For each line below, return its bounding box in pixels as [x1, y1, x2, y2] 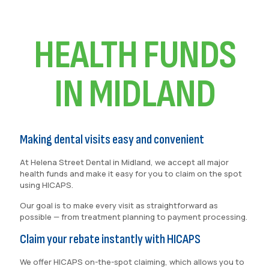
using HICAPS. [20, 180, 78, 190]
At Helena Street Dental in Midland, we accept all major [20, 157, 229, 168]
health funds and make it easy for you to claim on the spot [20, 168, 242, 179]
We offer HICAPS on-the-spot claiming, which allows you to [20, 256, 244, 267]
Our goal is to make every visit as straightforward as [20, 200, 218, 211]
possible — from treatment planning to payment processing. [20, 211, 247, 222]
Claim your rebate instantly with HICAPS [20, 231, 201, 247]
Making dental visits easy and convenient [20, 131, 204, 148]
